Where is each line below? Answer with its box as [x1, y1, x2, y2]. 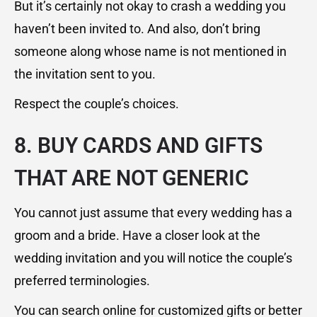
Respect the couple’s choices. [14, 96, 179, 112]
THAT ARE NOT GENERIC [14, 166, 249, 191]
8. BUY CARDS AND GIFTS [14, 133, 263, 158]
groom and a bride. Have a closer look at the [14, 228, 260, 243]
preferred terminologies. [14, 273, 150, 289]
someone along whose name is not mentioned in [14, 44, 287, 59]
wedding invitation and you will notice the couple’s [14, 250, 292, 266]
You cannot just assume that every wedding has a [14, 205, 292, 221]
